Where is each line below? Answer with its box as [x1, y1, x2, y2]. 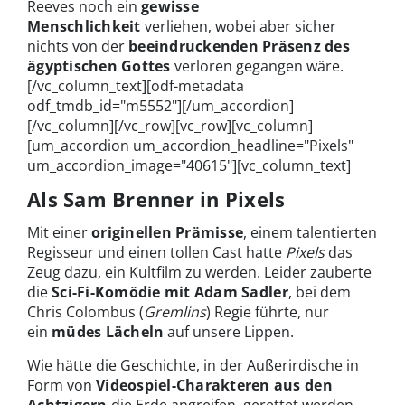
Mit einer [27, 222, 91, 242]
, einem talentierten [243, 222, 378, 242]
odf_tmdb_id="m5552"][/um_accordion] [27, 96, 294, 116]
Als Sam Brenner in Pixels [27, 185, 286, 212]
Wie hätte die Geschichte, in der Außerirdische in [27, 355, 359, 375]
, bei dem [287, 282, 351, 302]
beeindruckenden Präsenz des [128, 36, 351, 56]
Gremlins [144, 302, 206, 322]
